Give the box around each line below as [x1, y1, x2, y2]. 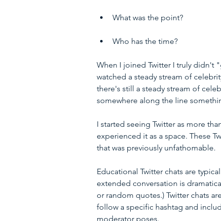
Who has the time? [112, 37, 180, 46]
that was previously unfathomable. [97, 143, 216, 153]
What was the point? [112, 13, 185, 23]
